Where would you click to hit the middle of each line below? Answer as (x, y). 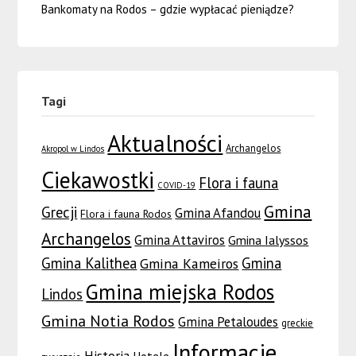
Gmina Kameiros (190, 264)
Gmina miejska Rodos (180, 292)
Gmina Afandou (218, 213)
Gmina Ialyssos (269, 240)
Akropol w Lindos (73, 149)
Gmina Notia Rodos (108, 321)
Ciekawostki (98, 180)
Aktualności (165, 143)
